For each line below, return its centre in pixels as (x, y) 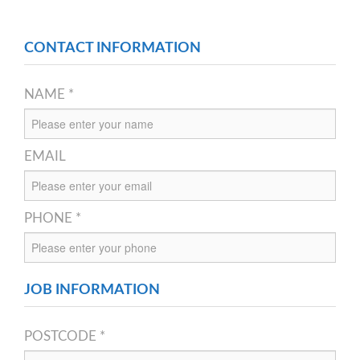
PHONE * (53, 218)
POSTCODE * (65, 336)
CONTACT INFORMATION (112, 48)
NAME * (49, 94)
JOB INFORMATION (92, 290)
